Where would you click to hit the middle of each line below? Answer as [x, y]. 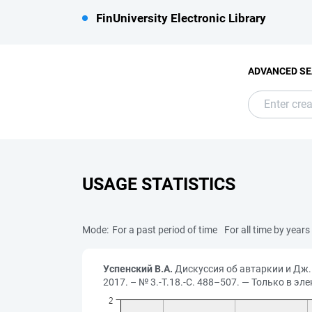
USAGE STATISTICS [159, 184]
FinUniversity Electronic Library [181, 18]
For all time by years [267, 230]
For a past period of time [165, 230]
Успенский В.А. [138, 269]
